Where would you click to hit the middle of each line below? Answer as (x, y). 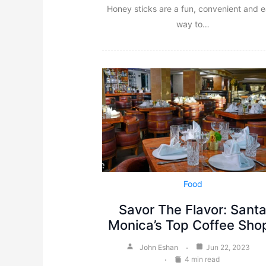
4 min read (202, 259)
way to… (193, 24)
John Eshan (159, 248)
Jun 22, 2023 (228, 248)
